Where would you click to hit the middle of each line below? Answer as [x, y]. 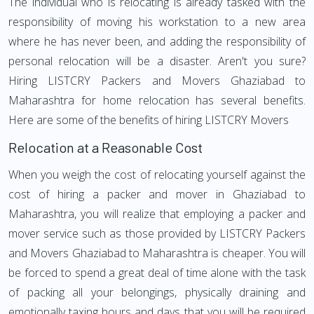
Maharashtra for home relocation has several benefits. [157, 100]
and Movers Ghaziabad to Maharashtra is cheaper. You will [157, 253]
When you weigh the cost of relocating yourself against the [157, 175]
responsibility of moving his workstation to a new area [157, 22]
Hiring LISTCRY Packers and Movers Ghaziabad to [157, 81]
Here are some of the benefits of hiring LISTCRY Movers [149, 120]
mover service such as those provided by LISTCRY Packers [157, 233]
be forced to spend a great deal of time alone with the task [157, 273]
